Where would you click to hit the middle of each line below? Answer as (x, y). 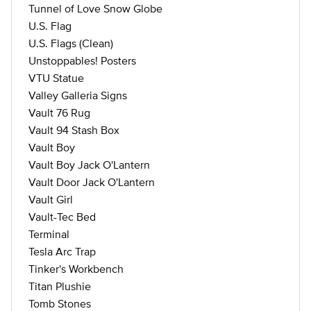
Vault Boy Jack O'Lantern (89, 165)
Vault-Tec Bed (62, 217)
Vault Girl (51, 199)
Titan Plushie (60, 286)
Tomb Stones (60, 303)
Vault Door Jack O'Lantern (92, 182)
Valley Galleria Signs (78, 95)
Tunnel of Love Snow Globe (95, 8)
